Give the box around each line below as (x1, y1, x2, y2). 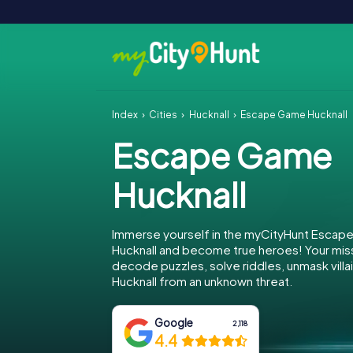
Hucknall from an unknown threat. (112, 273, 292, 288)
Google (154, 316, 194, 329)
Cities (149, 109, 178, 121)
